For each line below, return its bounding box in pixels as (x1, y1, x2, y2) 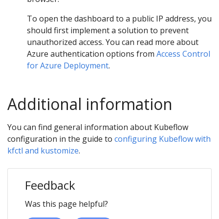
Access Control (156, 48, 210, 59)
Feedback (25, 176, 75, 193)
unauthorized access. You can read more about (27, 36, 198, 47)
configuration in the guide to (7, 133, 114, 144)
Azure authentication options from (27, 48, 156, 59)
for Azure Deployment (27, 60, 109, 71)
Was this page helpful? (25, 198, 108, 209)
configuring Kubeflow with (114, 133, 211, 144)
